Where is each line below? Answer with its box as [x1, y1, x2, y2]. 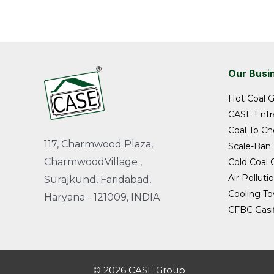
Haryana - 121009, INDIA [44, 191, 160, 203]
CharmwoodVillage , [44, 155, 142, 168]
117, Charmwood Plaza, [44, 138, 153, 150]
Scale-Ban [228, 141, 272, 152]
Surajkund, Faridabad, [44, 173, 151, 185]
